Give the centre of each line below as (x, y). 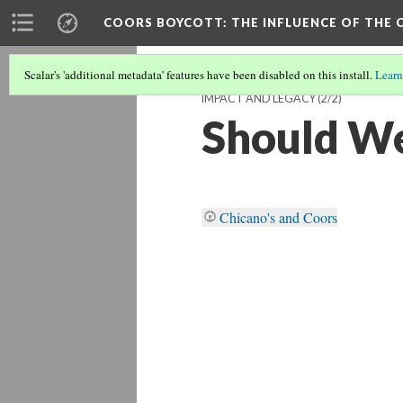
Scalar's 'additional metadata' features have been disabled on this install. (200, 75)
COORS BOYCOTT (163, 22)
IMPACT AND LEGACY (259, 99)
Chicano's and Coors (278, 217)
